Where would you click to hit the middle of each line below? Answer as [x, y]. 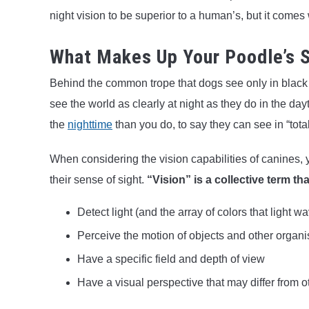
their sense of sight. [98, 179]
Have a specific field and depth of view [171, 259]
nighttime [90, 124]
